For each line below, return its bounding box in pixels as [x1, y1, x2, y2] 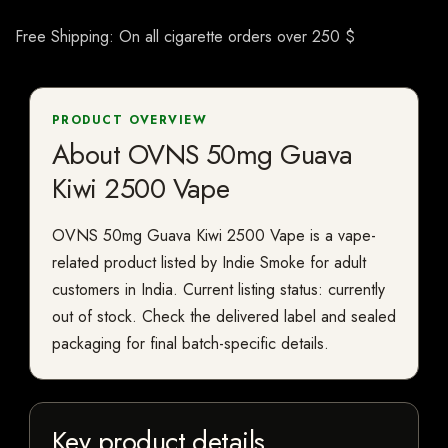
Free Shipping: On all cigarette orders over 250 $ [15, 25, 355, 49]
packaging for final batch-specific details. [52, 332, 329, 356]
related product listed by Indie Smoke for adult [52, 251, 366, 275]
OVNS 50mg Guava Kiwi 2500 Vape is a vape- [52, 224, 376, 248]
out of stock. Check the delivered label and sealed [52, 305, 396, 329]
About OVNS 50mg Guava [52, 135, 353, 175]
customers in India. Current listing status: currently [52, 278, 385, 302]
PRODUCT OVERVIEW [52, 111, 208, 130]
